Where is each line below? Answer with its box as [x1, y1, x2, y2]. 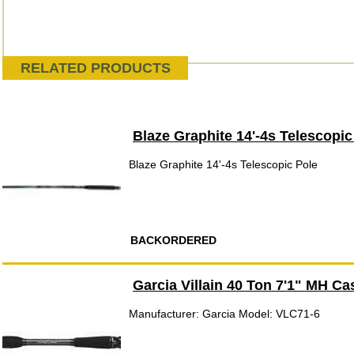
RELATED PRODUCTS [20, 60, 171, 76]
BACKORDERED [130, 234, 217, 247]
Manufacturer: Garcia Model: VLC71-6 [129, 307, 320, 320]
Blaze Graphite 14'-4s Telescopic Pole [129, 158, 318, 171]
